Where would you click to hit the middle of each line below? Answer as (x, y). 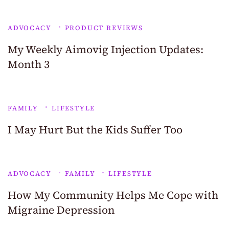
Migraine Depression (61, 210)
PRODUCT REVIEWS (104, 28)
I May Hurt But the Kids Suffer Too (95, 130)
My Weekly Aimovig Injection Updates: (106, 50)
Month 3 (29, 64)
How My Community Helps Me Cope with (113, 195)
